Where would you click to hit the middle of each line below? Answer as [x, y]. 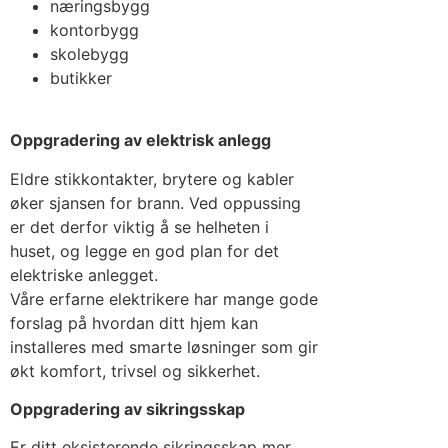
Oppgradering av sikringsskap [127, 409]
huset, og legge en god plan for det [144, 250]
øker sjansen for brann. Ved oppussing [155, 202]
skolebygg [92, 53]
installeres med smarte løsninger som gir [164, 346]
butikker [81, 77]
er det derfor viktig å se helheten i [139, 226]
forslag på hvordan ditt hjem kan [134, 322]
